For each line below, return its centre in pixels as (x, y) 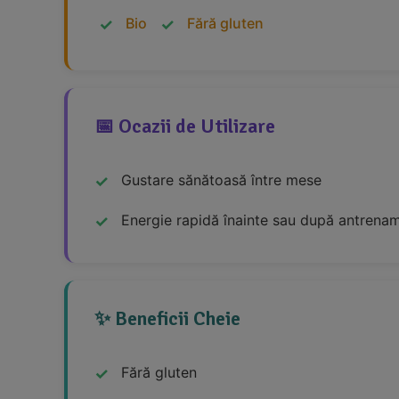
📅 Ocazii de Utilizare (185, 126)
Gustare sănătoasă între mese (221, 180)
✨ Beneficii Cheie (167, 319)
